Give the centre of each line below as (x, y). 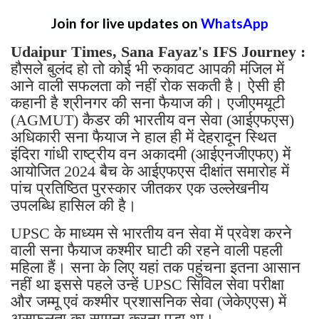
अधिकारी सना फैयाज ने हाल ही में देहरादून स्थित (143, 137)
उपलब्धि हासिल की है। (76, 206)
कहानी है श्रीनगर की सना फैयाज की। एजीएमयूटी (148, 103)
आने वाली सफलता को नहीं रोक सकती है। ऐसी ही (148, 86)
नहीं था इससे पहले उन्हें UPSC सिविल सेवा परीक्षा (147, 285)
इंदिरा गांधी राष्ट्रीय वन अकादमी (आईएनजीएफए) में (151, 155)
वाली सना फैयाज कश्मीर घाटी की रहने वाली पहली (147, 251)
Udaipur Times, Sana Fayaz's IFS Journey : (158, 52)
